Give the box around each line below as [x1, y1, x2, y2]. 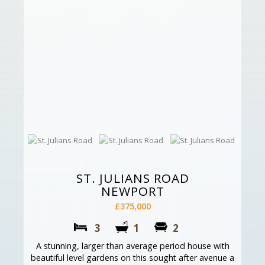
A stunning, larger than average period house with [35, 240, 230, 252]
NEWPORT [101, 183, 164, 200]
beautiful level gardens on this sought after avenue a [31, 252, 234, 264]
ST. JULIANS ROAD [76, 170, 189, 187]
